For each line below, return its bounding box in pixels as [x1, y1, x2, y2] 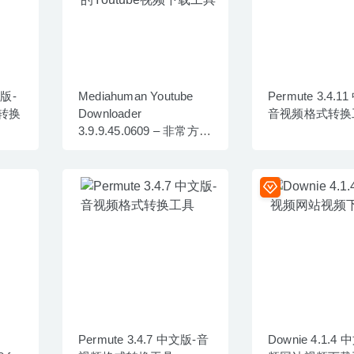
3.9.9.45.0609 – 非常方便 [78, 123, 211, 137]
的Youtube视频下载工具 [78, 141, 205, 155]
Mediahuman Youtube [78, 88, 194, 103]
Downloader [78, 106, 141, 120]
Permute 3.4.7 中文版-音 [78, 332, 209, 346]
